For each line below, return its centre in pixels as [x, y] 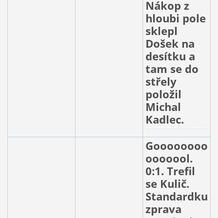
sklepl [161, 31]
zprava [163, 209]
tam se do [172, 69]
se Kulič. [167, 183]
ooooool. [169, 158]
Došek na [170, 43]
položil [163, 94]
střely [161, 81]
